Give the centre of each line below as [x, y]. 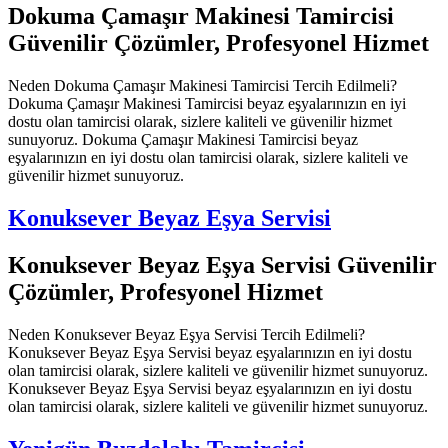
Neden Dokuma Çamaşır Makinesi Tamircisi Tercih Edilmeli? [202, 86]
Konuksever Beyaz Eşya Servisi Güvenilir [222, 265]
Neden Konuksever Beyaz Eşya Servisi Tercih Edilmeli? [186, 334]
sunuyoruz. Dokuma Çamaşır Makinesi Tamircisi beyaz [183, 140]
